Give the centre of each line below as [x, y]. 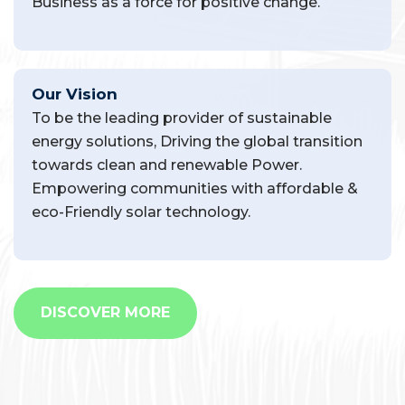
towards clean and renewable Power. [167, 165]
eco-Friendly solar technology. [141, 212]
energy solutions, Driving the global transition [197, 141]
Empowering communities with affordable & [195, 188]
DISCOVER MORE [105, 313]
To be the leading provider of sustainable [182, 118]
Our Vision [75, 94]
